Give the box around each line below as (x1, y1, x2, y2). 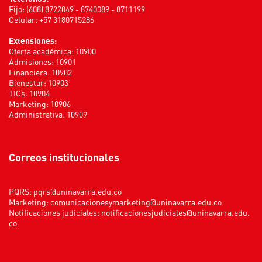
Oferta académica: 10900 (9, 45, 96, 56)
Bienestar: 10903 (9, 77, 68, 88)
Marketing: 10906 (9, 98, 71, 109)
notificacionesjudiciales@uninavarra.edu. (101, 206, 250, 218)
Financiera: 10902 (9, 66, 72, 77)
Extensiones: (9, 35, 57, 46)
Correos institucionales (15, 150, 119, 164)
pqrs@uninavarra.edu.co (33, 185, 122, 196)
